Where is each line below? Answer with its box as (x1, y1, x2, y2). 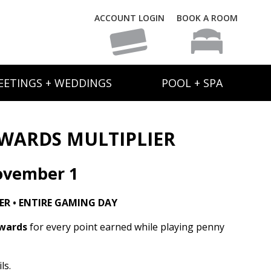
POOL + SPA (162, 76, 223, 90)
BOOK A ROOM (177, 12, 238, 24)
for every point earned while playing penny (27, 220, 224, 233)
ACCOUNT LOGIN (94, 12, 165, 24)
